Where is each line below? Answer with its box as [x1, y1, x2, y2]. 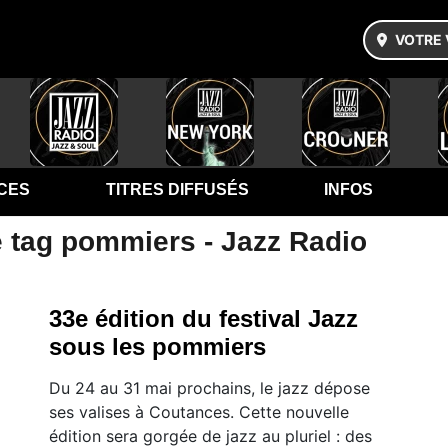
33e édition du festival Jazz [49, 305, 358, 332]
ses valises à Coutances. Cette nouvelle [49, 402, 349, 422]
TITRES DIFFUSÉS [105, 181, 249, 198]
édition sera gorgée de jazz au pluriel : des [49, 426, 372, 446]
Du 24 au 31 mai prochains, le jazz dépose [49, 378, 370, 398]
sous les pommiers [49, 333, 266, 360]
